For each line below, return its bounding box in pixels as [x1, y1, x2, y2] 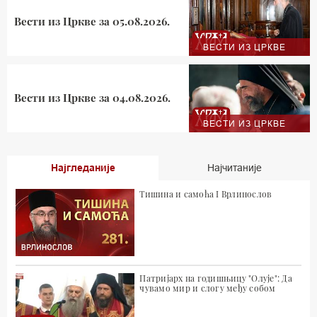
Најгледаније [50, 162, 115, 173]
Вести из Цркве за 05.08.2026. [14, 14, 170, 29]
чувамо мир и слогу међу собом [139, 282, 276, 294]
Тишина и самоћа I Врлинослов [139, 188, 272, 200]
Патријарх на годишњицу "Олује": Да [139, 272, 292, 284]
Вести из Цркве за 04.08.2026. [14, 91, 171, 105]
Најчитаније [207, 162, 262, 173]
